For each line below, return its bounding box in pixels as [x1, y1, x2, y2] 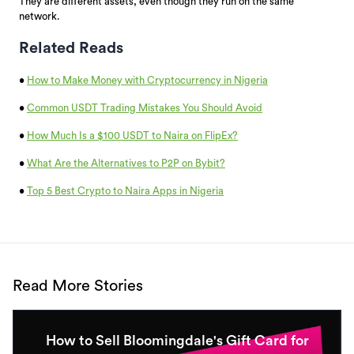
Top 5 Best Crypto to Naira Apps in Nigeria [27, 185, 224, 196]
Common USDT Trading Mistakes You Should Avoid [27, 102, 262, 113]
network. [19, 10, 60, 21]
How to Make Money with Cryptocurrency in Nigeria [27, 74, 268, 85]
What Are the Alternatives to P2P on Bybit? [27, 157, 225, 168]
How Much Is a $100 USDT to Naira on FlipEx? [27, 130, 238, 141]
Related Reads [19, 40, 123, 56]
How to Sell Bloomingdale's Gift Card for [45, 333, 309, 348]
